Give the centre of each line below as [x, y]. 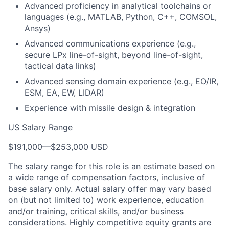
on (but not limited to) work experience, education [106, 200]
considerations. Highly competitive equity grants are [110, 222]
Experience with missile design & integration [110, 108]
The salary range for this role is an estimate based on [111, 166]
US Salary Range [40, 127]
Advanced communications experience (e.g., [110, 43]
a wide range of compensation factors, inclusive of [107, 177]
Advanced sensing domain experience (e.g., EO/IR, [121, 81]
